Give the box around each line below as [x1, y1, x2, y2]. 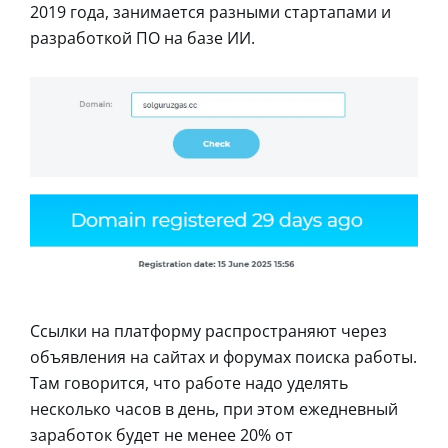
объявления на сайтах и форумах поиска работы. [30, 345, 417, 368]
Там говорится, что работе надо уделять [30, 371, 348, 394]
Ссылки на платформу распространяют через [30, 319, 387, 342]
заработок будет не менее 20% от [30, 423, 293, 446]
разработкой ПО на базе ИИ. [30, 26, 255, 49]
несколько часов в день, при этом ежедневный [30, 397, 398, 420]
